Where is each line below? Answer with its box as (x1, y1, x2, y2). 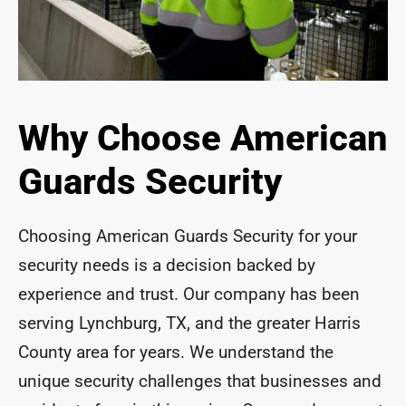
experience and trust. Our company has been (18, 284, 360, 305)
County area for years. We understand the (18, 342, 333, 363)
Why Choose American (18, 117, 388, 160)
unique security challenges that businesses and (18, 371, 382, 392)
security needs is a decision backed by (18, 255, 315, 276)
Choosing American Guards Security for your (18, 226, 357, 247)
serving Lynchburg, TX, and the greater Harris (18, 313, 361, 334)
